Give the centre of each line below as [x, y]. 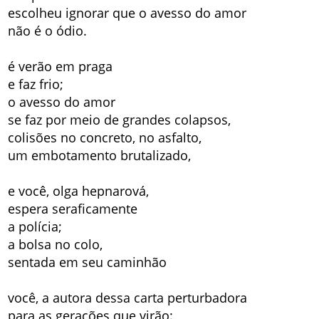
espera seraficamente [73, 208]
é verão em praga [61, 66]
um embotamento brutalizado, [100, 155]
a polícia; [35, 226]
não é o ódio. [48, 30]
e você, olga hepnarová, [79, 190]
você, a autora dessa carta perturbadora [128, 297]
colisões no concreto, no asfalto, [105, 137]
